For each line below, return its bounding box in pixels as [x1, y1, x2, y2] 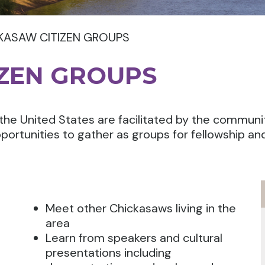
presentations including [46, 245, 172, 260]
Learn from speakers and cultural [46, 230, 223, 245]
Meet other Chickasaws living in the [46, 201, 237, 216]
